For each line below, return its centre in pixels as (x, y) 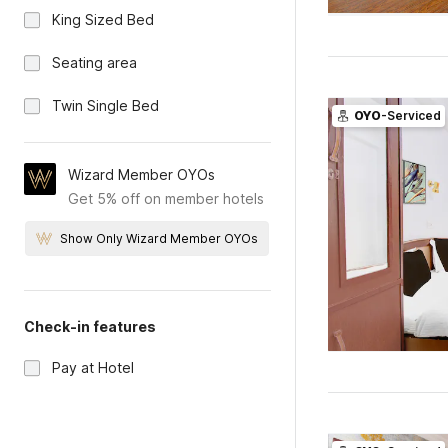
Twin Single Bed (105, 105)
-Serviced (410, 115)
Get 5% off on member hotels (166, 198)
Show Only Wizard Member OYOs (159, 238)
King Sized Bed (103, 19)
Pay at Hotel (93, 367)
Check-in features (90, 326)
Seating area (94, 62)
